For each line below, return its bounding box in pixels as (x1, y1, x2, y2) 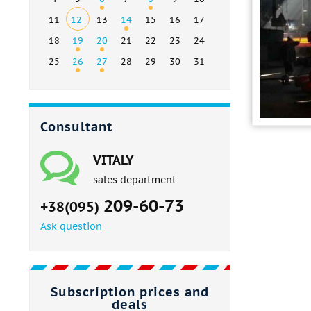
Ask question (40, 220, 102, 233)
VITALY (93, 152, 134, 169)
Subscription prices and (51, 284, 209, 301)
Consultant (40, 119, 112, 135)
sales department (93, 174, 176, 187)
